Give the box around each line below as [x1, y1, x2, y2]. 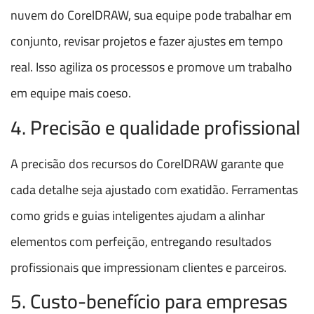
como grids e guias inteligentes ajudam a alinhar [11, 203, 265, 227]
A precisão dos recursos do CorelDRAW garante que [11, 151, 284, 175]
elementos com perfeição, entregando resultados [11, 229, 271, 253]
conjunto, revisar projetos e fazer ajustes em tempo [11, 29, 283, 53]
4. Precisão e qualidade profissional [11, 109, 301, 146]
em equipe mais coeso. [11, 81, 131, 105]
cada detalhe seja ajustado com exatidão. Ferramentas [11, 177, 298, 201]
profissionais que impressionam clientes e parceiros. [11, 255, 287, 279]
